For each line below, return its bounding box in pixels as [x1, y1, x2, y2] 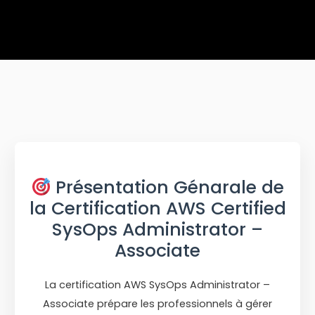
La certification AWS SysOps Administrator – [45, 278, 270, 292]
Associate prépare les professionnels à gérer [43, 297, 272, 311]
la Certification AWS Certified [29, 196, 286, 221]
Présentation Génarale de [51, 175, 285, 200]
